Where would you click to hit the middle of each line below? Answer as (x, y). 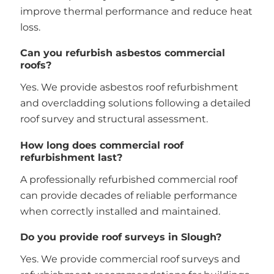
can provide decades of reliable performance (128, 195)
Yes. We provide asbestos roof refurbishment (129, 87)
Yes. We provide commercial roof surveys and (130, 259)
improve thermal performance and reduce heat (136, 11)
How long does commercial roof (102, 145)
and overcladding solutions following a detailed (135, 103)
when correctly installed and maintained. (120, 211)
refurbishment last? (71, 157)
